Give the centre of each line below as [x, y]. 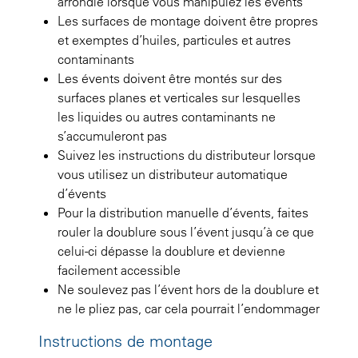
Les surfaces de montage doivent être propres [188, 20]
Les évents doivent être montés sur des [170, 78]
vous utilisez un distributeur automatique [173, 174]
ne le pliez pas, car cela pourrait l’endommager [189, 308]
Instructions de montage [125, 340]
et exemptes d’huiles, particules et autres [174, 40]
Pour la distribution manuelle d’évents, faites [183, 212]
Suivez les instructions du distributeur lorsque [187, 155]
